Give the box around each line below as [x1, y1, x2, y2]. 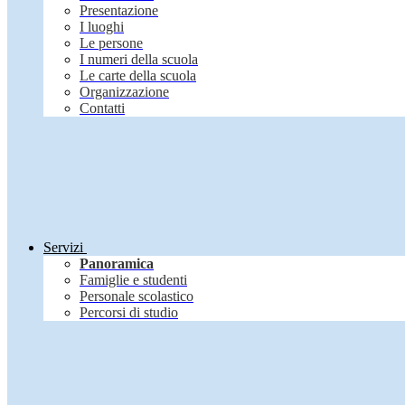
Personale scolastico [80, 288, 193, 305]
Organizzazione [80, 84, 169, 100]
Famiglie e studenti [80, 272, 187, 288]
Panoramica [80, 256, 154, 272]
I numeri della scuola [80, 52, 198, 68]
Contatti [80, 100, 125, 117]
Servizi [43, 240, 83, 256]
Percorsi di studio [80, 305, 178, 321]
